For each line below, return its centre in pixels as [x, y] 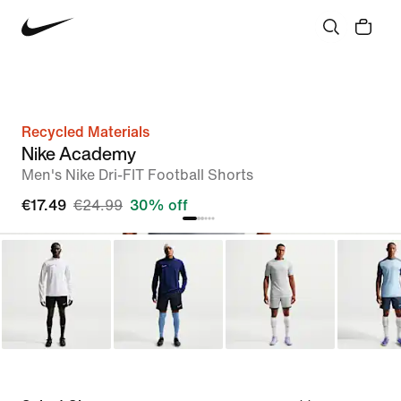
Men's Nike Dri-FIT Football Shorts [137, 175]
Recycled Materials [85, 132]
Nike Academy [79, 154]
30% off [159, 205]
